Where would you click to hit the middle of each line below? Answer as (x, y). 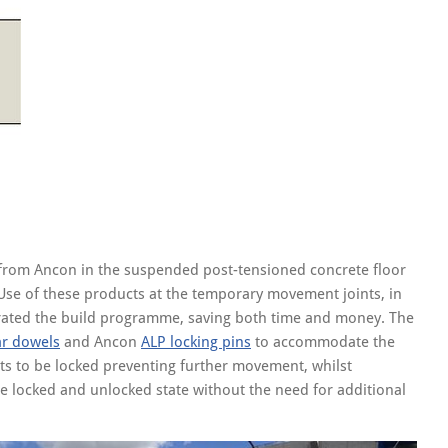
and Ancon (100, 342)
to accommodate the (323, 342)
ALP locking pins (196, 342)
